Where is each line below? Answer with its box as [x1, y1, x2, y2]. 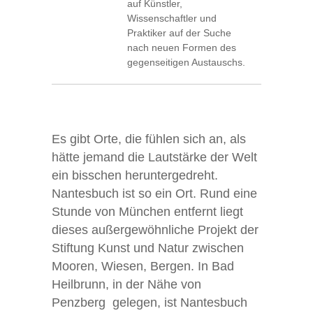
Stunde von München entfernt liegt [52, 205, 243, 219]
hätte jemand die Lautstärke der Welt [52, 150, 257, 164]
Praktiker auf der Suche [127, 27, 231, 38]
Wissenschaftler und [127, 13, 217, 24]
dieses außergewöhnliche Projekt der [52, 223, 259, 237]
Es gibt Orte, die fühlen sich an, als [52, 132, 246, 146]
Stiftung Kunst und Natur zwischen [52, 241, 244, 255]
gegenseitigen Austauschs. [127, 57, 245, 68]
